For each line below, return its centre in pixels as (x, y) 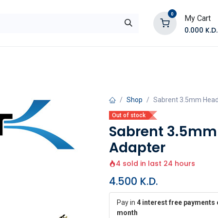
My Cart (197, 18)
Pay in (127, 202)
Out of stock (129, 115)
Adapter (137, 148)
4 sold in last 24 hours (155, 163)
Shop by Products (63, 60)
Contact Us (146, 60)
